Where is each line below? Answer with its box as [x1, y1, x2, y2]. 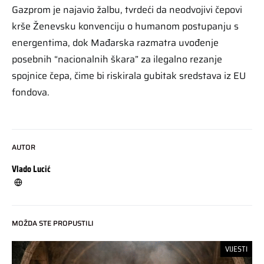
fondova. [12, 84, 49, 100]
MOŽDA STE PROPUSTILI [12, 217, 94, 229]
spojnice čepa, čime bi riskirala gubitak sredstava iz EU [12, 68, 246, 83]
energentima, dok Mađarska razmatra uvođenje [12, 35, 219, 50]
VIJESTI [225, 242, 247, 255]
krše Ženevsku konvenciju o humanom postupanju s [12, 18, 239, 34]
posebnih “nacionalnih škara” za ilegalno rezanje [12, 51, 222, 67]
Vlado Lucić [12, 162, 51, 176]
